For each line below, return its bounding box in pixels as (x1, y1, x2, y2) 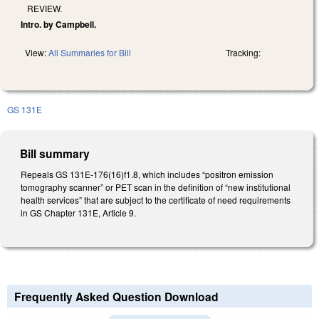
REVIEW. (27, 1, 62, 14)
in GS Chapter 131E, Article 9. (21, 206, 136, 219)
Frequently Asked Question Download (14, 288, 219, 305)
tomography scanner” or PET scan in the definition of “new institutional (21, 180, 291, 193)
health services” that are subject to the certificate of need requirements (21, 193, 291, 206)
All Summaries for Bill (48, 46, 131, 58)
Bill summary (20, 145, 90, 162)
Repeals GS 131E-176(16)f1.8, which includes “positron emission (21, 167, 273, 180)
